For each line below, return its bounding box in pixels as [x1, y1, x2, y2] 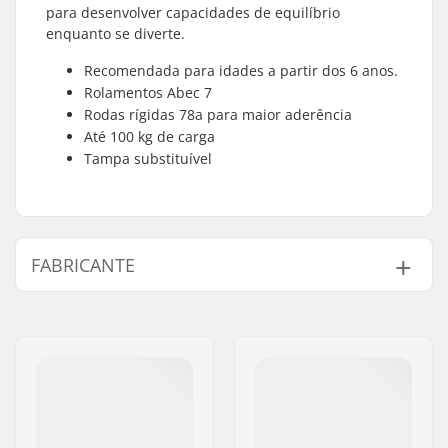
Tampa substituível [84, 149, 212, 168]
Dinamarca [168, 413, 232, 431]
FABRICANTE [31, 253, 135, 277]
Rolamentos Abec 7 [84, 83, 212, 102]
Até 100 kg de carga [84, 127, 215, 146]
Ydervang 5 [168, 329, 234, 347]
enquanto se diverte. [46, 24, 185, 43]
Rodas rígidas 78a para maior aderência [84, 105, 352, 124]
